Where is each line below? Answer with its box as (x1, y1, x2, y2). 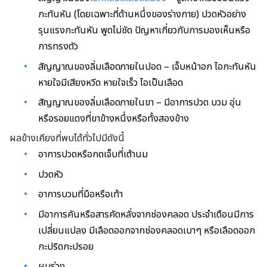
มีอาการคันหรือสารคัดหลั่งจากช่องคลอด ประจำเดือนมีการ (38, 207, 254, 222)
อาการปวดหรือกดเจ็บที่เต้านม (38, 147, 148, 162)
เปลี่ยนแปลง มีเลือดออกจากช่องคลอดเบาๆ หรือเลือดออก (38, 223, 255, 238)
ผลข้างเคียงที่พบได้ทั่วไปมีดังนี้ (10, 131, 125, 146)
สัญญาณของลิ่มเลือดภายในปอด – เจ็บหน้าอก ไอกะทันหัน (38, 59, 256, 74)
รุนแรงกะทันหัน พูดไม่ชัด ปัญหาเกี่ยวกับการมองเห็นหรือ (38, 23, 250, 38)
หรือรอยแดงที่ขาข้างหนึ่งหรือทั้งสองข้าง (38, 111, 189, 126)
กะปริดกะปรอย (38, 239, 94, 254)
